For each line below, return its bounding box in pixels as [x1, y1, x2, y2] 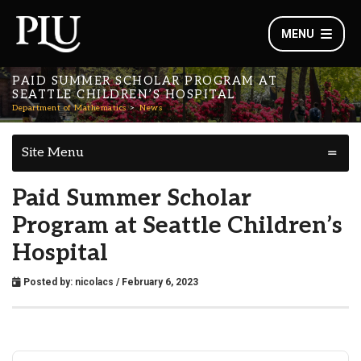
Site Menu [22, 145, 84, 160]
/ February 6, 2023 [114, 276, 198, 288]
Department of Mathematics [12, 103, 127, 113]
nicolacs [75, 276, 114, 288]
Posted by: [21, 276, 75, 288]
